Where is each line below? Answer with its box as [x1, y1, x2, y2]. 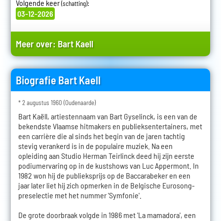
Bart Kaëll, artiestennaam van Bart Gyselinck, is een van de [18, 111, 197, 121]
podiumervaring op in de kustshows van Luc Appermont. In [18, 161, 199, 171]
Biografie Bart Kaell [15, 74, 101, 87]
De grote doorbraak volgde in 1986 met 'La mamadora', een [18, 210, 196, 220]
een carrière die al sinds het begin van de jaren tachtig [18, 131, 185, 141]
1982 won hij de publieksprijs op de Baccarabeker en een [18, 171, 190, 181]
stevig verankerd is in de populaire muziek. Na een [18, 141, 173, 151]
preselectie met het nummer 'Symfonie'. [18, 190, 142, 200]
